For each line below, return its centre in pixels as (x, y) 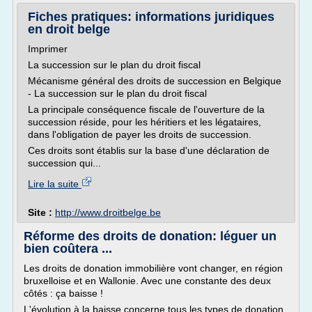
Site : (41, 212)
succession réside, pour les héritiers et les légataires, (145, 122)
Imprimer (48, 49)
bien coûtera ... (68, 249)
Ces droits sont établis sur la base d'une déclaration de (149, 150)
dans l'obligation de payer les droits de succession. (140, 134)
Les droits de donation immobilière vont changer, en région (153, 268)
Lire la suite (55, 184)
